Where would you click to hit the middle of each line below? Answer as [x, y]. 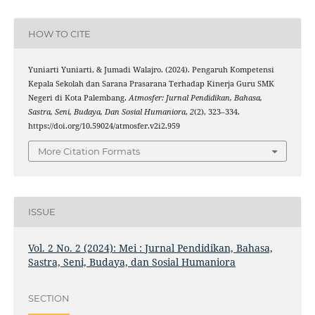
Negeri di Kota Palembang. [78, 98]
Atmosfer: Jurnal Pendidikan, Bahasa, [195, 98]
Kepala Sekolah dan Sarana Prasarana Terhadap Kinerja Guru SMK [151, 84]
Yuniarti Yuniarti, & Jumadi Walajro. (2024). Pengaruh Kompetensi [151, 70]
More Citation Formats [89, 151]
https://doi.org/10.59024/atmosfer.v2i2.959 [104, 126]
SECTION [49, 298]
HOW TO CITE [59, 33]
